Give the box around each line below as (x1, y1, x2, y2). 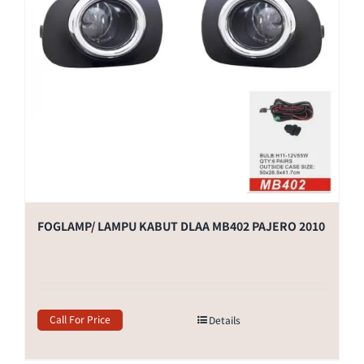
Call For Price (50, 311, 110, 326)
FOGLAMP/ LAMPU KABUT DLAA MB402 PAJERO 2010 (37, 217, 325, 234)
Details (209, 312, 240, 327)
